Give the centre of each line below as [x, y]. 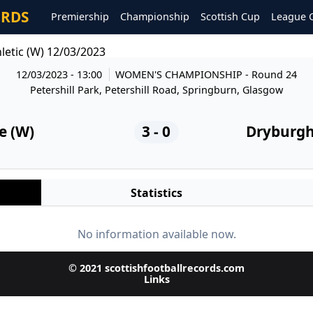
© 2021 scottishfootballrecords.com [156, 268]
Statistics [156, 192]
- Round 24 [271, 74]
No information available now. [156, 234]
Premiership [80, 17]
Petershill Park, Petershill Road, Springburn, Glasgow [156, 89]
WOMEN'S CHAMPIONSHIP [181, 74]
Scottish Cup [230, 17]
